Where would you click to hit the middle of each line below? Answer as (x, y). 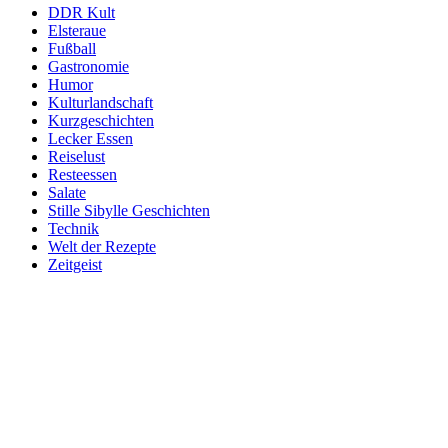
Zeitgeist (75, 264)
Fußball (72, 48)
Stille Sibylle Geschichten (129, 210)
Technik (73, 228)
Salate (67, 192)
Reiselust (76, 156)
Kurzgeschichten (101, 120)
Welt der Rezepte (102, 246)
